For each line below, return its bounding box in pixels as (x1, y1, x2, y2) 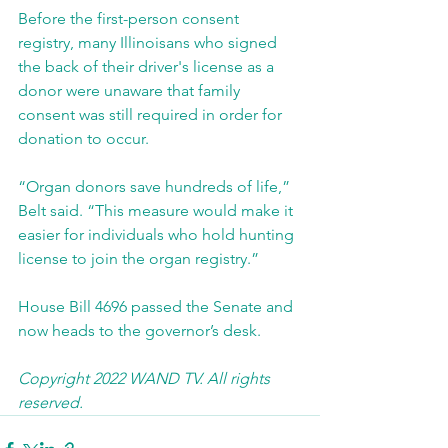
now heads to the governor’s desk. (18, 321, 261, 340)
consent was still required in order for (18, 105, 286, 124)
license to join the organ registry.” (18, 249, 259, 268)
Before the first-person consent (18, 9, 243, 28)
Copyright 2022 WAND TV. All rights (18, 369, 274, 388)
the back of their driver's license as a (18, 57, 278, 76)
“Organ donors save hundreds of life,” (18, 177, 294, 196)
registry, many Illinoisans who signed (18, 33, 281, 52)
